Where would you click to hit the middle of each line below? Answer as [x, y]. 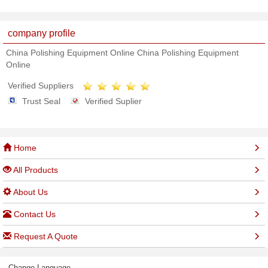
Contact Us [33, 214]
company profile [42, 33]
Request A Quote [45, 237]
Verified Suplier [113, 101]
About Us [30, 192]
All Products [35, 170]
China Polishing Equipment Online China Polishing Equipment [122, 53]
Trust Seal [41, 101]
